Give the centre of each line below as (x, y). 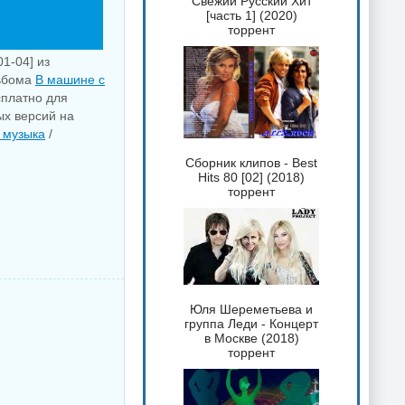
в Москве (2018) (251, 338)
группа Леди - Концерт (251, 323)
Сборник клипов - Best (251, 162)
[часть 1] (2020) (251, 16)
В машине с (70, 80)
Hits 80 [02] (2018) (251, 177)
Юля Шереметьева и (251, 309)
